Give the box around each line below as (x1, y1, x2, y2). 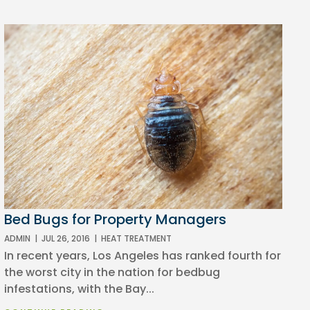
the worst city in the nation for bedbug (4, 264, 221, 280)
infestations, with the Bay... (4, 280, 155, 297)
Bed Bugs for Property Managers (4, 209, 227, 229)
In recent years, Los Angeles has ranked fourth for (4, 247, 282, 264)
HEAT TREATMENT (101, 232, 172, 244)
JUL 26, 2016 (42, 232, 91, 244)
